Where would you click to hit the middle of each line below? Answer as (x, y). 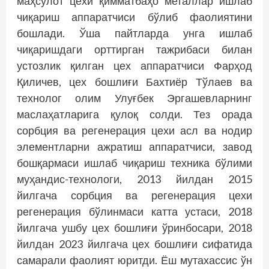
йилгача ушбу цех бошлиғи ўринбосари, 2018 (134, 228)
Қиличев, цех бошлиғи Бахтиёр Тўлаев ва (134, 82)
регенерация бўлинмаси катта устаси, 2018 (134, 212)
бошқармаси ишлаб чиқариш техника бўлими (134, 163)
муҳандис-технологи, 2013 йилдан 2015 (134, 179)
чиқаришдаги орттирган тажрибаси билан (134, 50)
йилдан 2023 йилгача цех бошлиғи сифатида (134, 244)
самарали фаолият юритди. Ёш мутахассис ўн (134, 260)
